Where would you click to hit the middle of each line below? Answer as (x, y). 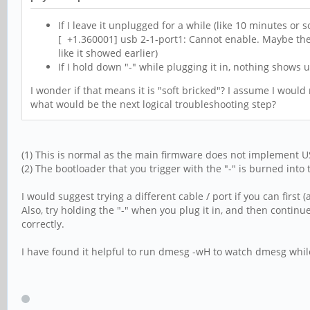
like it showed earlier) (108, 53)
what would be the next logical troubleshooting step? (153, 104)
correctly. (43, 224)
